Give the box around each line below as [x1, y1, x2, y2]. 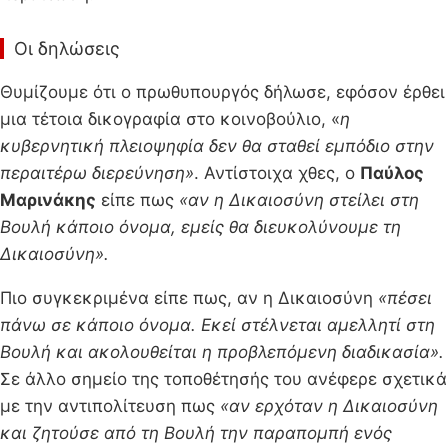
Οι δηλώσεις [14, 38, 120, 60]
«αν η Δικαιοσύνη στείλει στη [179, 190, 419, 211]
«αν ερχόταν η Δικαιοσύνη [220, 396, 438, 417]
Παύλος [360, 163, 424, 184]
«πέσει [373, 288, 432, 309]
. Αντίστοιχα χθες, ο [194, 163, 360, 184]
